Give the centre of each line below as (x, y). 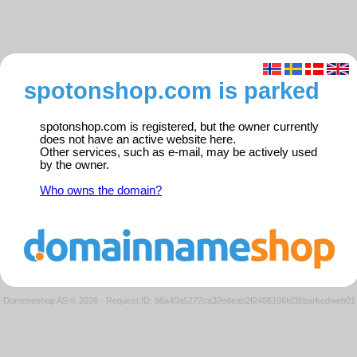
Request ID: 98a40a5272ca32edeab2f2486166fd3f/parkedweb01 (231, 300)
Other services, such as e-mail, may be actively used (178, 153)
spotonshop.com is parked (172, 91)
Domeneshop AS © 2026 (51, 300)
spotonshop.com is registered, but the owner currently (179, 127)
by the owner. (75, 165)
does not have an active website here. (138, 140)
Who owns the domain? (101, 191)
